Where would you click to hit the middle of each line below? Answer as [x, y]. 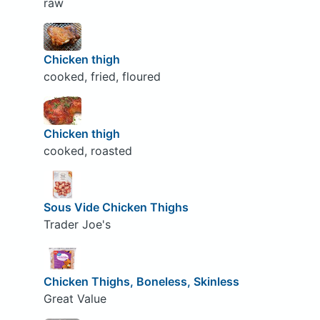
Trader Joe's [77, 225]
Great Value [75, 298]
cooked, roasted [87, 150]
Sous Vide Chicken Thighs [116, 207]
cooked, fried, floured [102, 77]
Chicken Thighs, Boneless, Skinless [141, 281]
